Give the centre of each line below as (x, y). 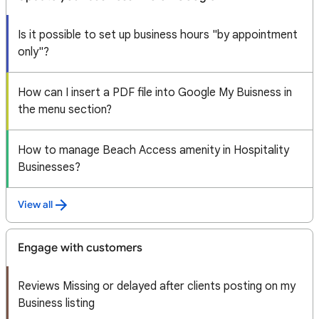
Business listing (56, 303)
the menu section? (65, 110)
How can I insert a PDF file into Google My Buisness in (155, 93)
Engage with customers (80, 248)
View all (35, 205)
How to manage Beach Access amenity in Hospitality (153, 150)
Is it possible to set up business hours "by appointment (158, 35)
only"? (33, 52)
